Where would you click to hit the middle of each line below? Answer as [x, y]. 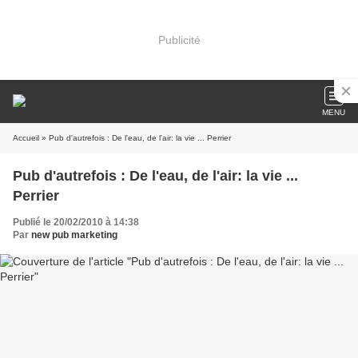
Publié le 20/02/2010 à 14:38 [76, 222]
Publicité [179, 40]
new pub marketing [74, 235]
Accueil [26, 138]
